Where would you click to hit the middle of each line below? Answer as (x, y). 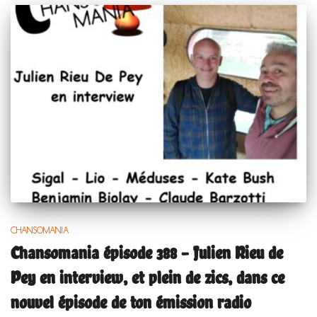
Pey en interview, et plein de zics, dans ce (148, 277)
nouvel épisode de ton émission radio (131, 302)
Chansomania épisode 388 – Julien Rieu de (147, 252)
